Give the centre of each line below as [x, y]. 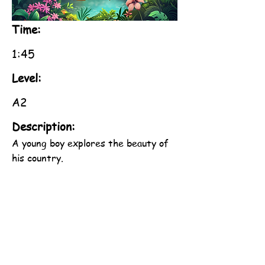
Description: [43, 127]
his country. [38, 158]
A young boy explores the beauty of [90, 143]
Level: [27, 78]
